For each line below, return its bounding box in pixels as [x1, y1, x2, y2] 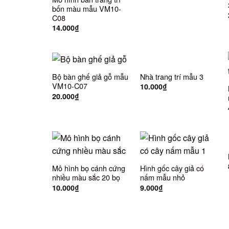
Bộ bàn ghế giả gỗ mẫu [52, 71, 128, 82]
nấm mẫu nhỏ [140, 172, 185, 183]
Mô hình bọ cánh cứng [52, 163, 125, 174]
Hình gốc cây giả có [140, 163, 204, 174]
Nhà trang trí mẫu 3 [140, 71, 203, 82]
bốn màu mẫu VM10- [52, 3, 121, 14]
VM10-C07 [52, 80, 87, 91]
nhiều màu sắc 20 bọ [52, 172, 120, 183]
